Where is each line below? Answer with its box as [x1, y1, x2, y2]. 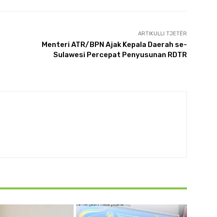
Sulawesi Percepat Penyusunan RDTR [53, 50, 187, 59]
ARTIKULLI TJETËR [138, 30, 187, 37]
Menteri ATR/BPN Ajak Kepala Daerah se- [41, 40, 187, 49]
